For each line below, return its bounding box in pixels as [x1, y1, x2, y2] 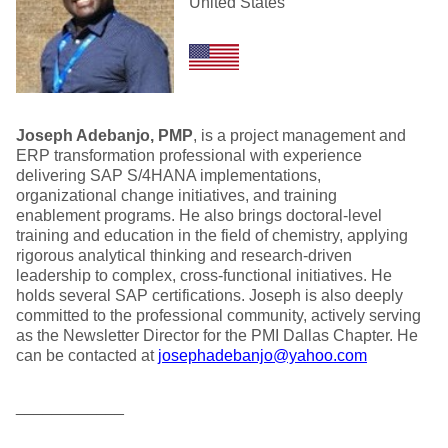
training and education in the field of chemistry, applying [16, 227, 408, 244]
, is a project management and [193, 127, 406, 144]
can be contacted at [16, 347, 158, 364]
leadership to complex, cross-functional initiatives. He [16, 267, 392, 284]
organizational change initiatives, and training [16, 187, 337, 204]
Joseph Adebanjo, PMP [16, 127, 193, 144]
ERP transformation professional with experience [16, 147, 362, 164]
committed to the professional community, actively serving [16, 307, 421, 324]
